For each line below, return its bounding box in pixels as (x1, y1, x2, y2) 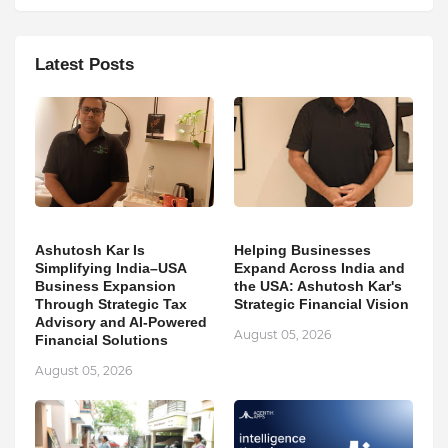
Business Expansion (35, 278, 176, 295)
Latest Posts (35, 55, 134, 75)
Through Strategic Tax (35, 296, 187, 313)
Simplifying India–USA (35, 260, 186, 277)
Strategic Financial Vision (234, 296, 409, 313)
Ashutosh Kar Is (35, 242, 145, 259)
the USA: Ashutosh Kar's (234, 278, 402, 295)
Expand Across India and (234, 260, 405, 277)
